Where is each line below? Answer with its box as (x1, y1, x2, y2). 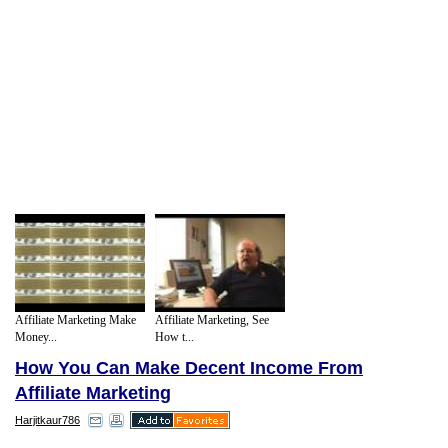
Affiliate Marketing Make (15, 312, 136, 327)
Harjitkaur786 (15, 414, 80, 427)
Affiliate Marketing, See (155, 312, 269, 327)
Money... (15, 329, 57, 344)
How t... (155, 329, 194, 344)
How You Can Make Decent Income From (15, 358, 363, 379)
